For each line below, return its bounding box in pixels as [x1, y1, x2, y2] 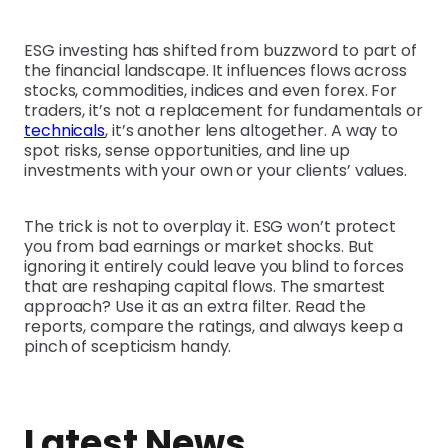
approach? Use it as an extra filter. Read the [24, 294, 366, 318]
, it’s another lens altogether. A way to [105, 118, 399, 142]
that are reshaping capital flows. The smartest [24, 274, 386, 298]
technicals [24, 118, 106, 142]
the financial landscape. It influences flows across [24, 58, 407, 82]
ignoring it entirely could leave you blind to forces [24, 254, 404, 278]
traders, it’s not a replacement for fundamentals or [24, 98, 423, 122]
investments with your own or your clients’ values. [24, 158, 407, 182]
